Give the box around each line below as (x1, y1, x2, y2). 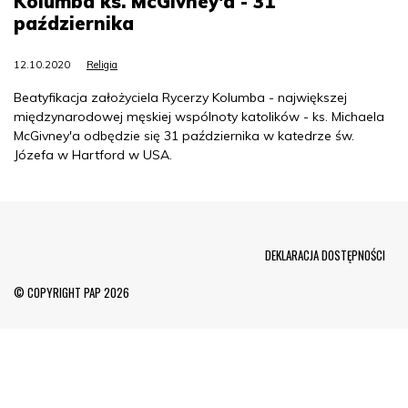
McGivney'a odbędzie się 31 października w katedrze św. (14, 127, 354, 144)
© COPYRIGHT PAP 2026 (14, 282, 129, 301)
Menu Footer (13, 226, 183, 263)
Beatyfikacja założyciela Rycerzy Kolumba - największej (14, 88, 347, 106)
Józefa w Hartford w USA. (14, 146, 172, 163)
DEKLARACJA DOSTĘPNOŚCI (265, 245, 385, 264)
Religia (87, 57, 117, 71)
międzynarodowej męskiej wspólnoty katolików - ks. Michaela (14, 107, 384, 125)
